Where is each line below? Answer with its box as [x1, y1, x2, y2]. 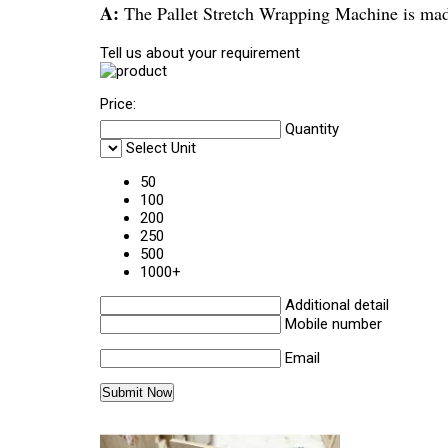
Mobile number [285, 315, 382, 334]
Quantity [285, 120, 339, 139]
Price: [100, 94, 136, 113]
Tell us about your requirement [100, 43, 300, 62]
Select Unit [126, 139, 196, 158]
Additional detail [285, 296, 389, 315]
